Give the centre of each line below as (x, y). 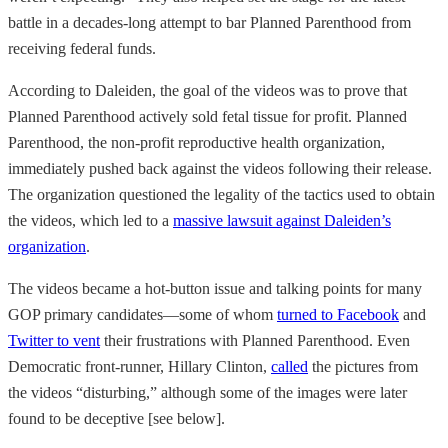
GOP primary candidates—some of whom (142, 314)
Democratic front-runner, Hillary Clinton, (139, 366)
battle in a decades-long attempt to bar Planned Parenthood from (209, 22)
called (289, 366)
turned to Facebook (338, 314)
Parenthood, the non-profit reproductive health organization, (196, 142)
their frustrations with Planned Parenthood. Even (255, 340)
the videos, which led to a (90, 220)
